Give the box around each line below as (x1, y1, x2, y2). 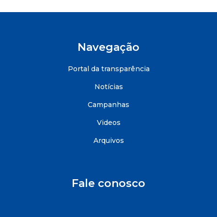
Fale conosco (72, 177, 145, 190)
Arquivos (93, 136, 124, 145)
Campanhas (88, 100, 129, 109)
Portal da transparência (67, 64, 150, 73)
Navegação (77, 41, 139, 54)
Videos (96, 118, 121, 127)
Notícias (94, 82, 123, 91)
